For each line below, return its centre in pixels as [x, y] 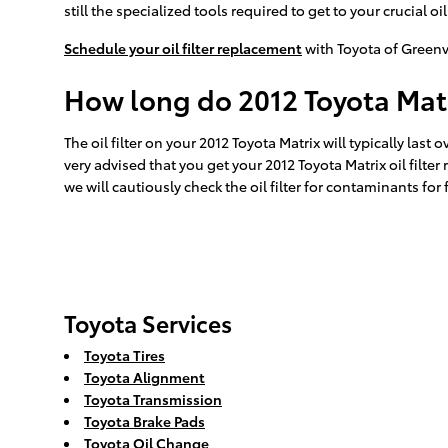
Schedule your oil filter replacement [183, 48]
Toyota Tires [124, 355]
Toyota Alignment [144, 377]
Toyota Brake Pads [144, 421]
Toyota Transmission [153, 399]
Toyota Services [148, 323]
